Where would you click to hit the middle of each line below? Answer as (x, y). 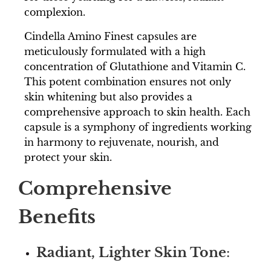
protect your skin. (68, 157)
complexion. (55, 12)
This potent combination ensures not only (128, 81)
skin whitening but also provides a (108, 96)
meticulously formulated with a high (115, 51)
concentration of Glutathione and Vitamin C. (135, 66)
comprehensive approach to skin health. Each (137, 112)
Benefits (57, 217)
